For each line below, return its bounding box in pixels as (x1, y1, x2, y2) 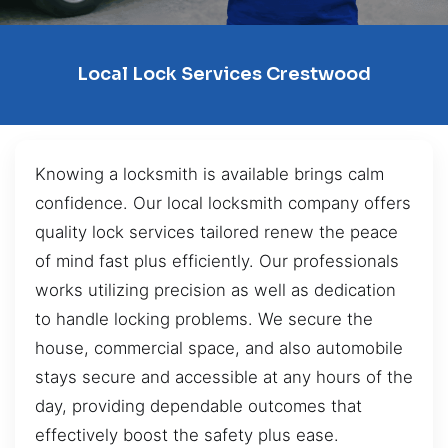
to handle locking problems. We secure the (35, 308, 373, 329)
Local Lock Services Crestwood (77, 63, 371, 86)
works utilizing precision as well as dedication (35, 279, 396, 300)
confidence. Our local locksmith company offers (35, 192, 411, 213)
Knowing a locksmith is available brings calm (35, 163, 384, 184)
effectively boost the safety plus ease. (35, 424, 339, 445)
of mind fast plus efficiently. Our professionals (35, 250, 399, 271)
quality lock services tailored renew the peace (35, 221, 398, 242)
